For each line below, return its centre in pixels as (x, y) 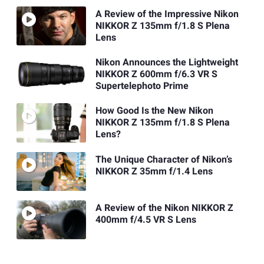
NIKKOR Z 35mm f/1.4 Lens (154, 171)
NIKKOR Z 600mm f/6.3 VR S (156, 75)
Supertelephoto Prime (142, 86)
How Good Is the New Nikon (154, 111)
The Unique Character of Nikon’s (164, 159)
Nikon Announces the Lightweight (166, 63)
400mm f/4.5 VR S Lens (146, 220)
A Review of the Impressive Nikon (167, 14)
